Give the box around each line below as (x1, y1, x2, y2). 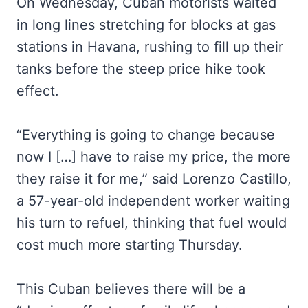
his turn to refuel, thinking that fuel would (16, 214, 287, 231)
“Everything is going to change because (16, 126, 275, 143)
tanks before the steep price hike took (16, 60, 265, 77)
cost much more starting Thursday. (16, 236, 243, 253)
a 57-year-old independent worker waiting (16, 192, 290, 209)
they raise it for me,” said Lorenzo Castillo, (16, 170, 291, 187)
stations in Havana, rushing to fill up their (16, 38, 283, 55)
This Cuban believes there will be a (16, 280, 245, 297)
